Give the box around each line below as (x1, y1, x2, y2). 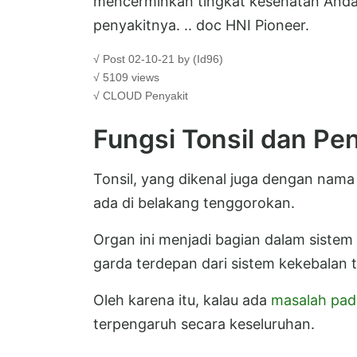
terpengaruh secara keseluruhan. (93, 315, 315, 332)
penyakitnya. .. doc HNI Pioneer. (93, 16, 309, 33)
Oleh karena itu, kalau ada (93, 291, 271, 308)
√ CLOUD (93, 88, 145, 102)
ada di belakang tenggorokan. (93, 194, 295, 211)
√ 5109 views (93, 70, 159, 84)
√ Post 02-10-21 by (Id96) (93, 52, 223, 65)
